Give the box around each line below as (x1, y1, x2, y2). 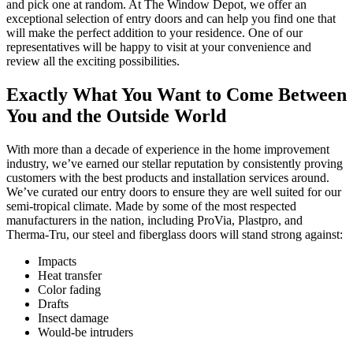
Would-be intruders (38, 325, 133, 340)
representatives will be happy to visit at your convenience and (6, 40, 311, 54)
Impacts (38, 255, 76, 269)
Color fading (38, 283, 101, 297)
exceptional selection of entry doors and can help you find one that (6, 12, 336, 26)
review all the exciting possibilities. (6, 54, 180, 69)
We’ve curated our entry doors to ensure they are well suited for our (6, 185, 341, 199)
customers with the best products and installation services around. (6, 171, 329, 185)
